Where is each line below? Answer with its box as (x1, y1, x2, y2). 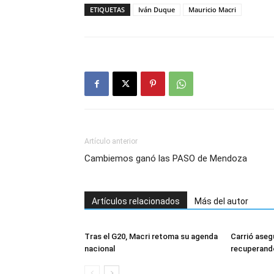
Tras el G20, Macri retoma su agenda (84, 232, 218, 241)
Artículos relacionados (92, 196, 180, 206)
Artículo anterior (84, 137, 138, 146)
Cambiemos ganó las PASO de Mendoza (84, 153, 247, 164)
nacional (84, 244, 117, 253)
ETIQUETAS (90, 5, 125, 14)
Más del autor (194, 196, 248, 206)
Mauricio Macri (188, 5, 236, 14)
